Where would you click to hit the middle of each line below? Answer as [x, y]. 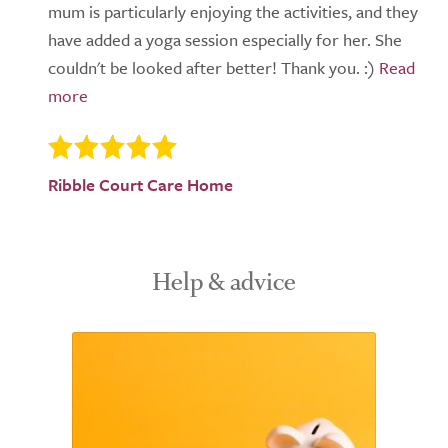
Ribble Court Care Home [140, 185]
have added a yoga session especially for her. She [225, 40]
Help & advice [224, 282]
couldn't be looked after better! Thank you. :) [211, 68]
